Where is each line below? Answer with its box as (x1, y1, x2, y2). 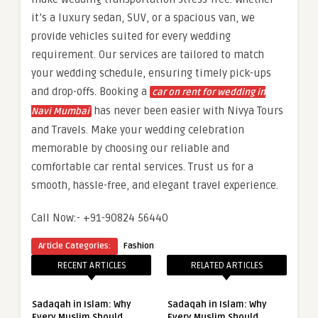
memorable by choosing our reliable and (31, 141, 229, 155)
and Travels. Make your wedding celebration (31, 123, 244, 136)
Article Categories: (38, 240, 111, 251)
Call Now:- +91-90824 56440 (31, 211, 168, 224)
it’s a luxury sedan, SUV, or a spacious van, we (31, 11, 255, 24)
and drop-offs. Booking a (31, 84, 150, 98)
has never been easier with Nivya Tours (92, 104, 283, 117)
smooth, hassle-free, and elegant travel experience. (31, 178, 278, 192)
